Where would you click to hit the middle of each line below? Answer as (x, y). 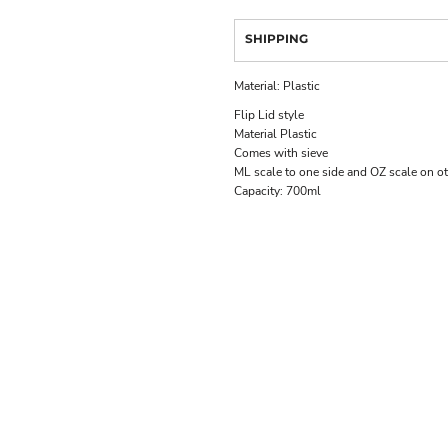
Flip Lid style (269, 115)
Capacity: (260, 191)
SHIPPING (276, 39)
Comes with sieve (282, 153)
